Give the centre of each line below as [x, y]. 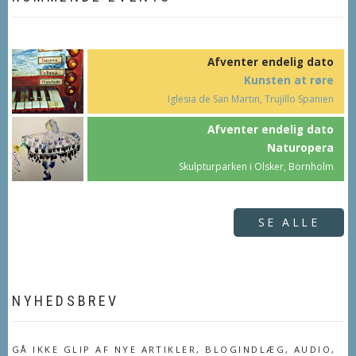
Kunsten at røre [289, 81]
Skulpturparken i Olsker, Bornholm [257, 167]
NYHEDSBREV [66, 301]
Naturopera [301, 148]
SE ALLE [288, 222]
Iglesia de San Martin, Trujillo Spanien [251, 99]
